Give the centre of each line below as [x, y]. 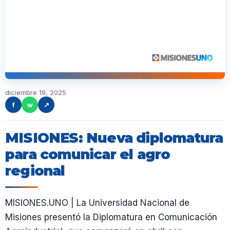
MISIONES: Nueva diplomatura [114, 138]
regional [35, 171]
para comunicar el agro [88, 154]
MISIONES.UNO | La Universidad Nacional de [97, 203]
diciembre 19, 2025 [36, 92]
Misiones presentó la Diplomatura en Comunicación [111, 217]
